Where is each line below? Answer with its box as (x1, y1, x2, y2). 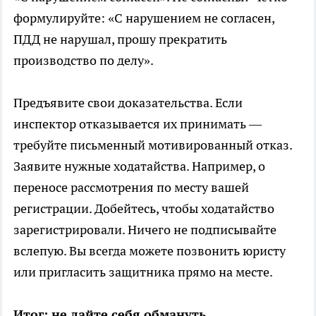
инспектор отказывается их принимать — (13, 116, 262, 133)
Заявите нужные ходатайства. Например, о (13, 158, 265, 175)
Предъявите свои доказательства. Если (13, 95, 243, 111)
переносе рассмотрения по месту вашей (13, 179, 249, 196)
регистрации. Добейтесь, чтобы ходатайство (13, 200, 274, 217)
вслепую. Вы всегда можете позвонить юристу (13, 243, 286, 260)
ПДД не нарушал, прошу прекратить (13, 31, 227, 48)
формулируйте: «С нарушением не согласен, (13, 10, 274, 27)
